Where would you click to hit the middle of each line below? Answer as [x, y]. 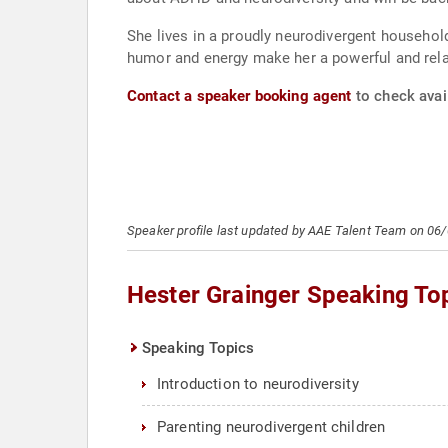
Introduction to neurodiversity [258, 384]
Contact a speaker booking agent [239, 96]
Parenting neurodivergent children [271, 427]
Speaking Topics [198, 348]
